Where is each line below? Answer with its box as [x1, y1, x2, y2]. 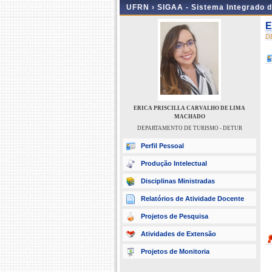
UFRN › [126, 3, 157, 12]
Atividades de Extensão [141, 230, 216, 237]
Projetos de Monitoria [141, 248, 209, 255]
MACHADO [174, 114, 205, 120]
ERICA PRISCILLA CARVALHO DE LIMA [134, 105, 245, 111]
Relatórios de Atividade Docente [141, 195, 244, 202]
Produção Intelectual [141, 160, 207, 167]
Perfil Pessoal [141, 142, 184, 149]
